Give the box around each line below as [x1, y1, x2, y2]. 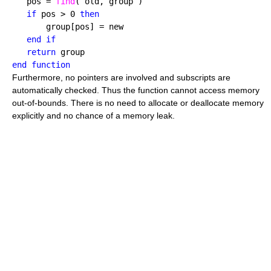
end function [12, 60, 70, 70]
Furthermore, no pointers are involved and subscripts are [12, 73, 230, 83]
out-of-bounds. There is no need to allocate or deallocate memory [12, 98, 264, 108]
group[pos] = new [12, 22, 123, 32]
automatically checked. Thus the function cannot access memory [12, 85, 260, 96]
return [12, 47, 56, 57]
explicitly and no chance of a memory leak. [12, 111, 175, 121]
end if [27, 34, 56, 45]
